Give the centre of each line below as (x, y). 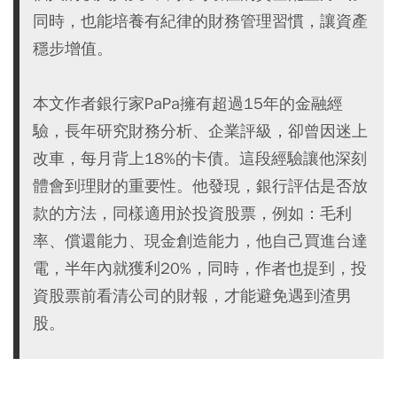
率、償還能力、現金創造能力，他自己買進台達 (200, 240)
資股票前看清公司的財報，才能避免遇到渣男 (192, 295)
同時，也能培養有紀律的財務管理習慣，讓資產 (200, 20)
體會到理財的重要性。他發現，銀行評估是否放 (200, 185)
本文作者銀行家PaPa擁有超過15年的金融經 (188, 103)
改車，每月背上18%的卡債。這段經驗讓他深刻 (200, 158)
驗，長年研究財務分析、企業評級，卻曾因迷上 (200, 130)
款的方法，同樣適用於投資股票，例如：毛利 (192, 213)
